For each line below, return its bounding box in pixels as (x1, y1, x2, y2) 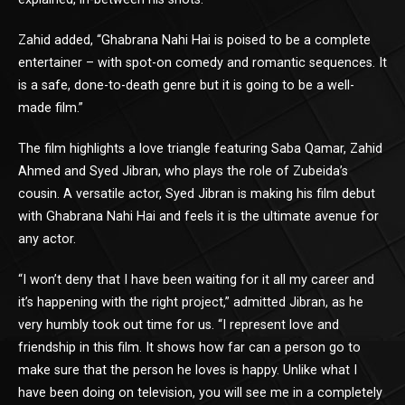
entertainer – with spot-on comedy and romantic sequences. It (18, 54, 387, 71)
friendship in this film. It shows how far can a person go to (18, 339, 361, 355)
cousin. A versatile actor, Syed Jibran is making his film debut (18, 185, 375, 202)
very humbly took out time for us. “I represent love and (18, 316, 339, 333)
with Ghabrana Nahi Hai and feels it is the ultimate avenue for (18, 208, 379, 224)
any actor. (18, 231, 76, 247)
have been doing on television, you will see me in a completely (18, 384, 382, 400)
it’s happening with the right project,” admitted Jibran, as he (18, 294, 363, 310)
